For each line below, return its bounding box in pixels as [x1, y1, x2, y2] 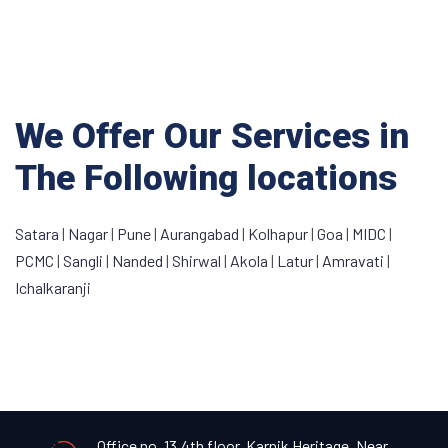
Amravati [322, 250, 387, 270]
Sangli [63, 250, 106, 270]
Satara [15, 223, 62, 243]
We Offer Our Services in [15, 115, 409, 157]
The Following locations [15, 157, 397, 199]
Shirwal [169, 250, 224, 270]
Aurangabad [160, 223, 239, 243]
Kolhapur [245, 223, 311, 243]
